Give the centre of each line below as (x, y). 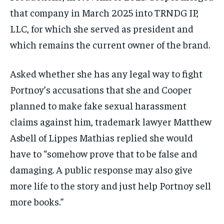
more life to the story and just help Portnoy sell (110, 185)
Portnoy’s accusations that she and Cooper (101, 89)
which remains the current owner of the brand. (111, 44)
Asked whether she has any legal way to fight (106, 73)
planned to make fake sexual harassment (98, 105)
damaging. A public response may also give (101, 169)
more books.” (37, 201)
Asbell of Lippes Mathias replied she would (101, 137)
